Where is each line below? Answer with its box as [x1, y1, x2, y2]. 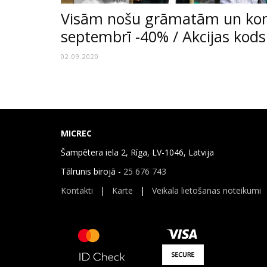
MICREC [61, 128, 92, 139]
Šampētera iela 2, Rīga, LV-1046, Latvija [61, 147, 214, 159]
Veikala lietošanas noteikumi [152, 185, 261, 197]
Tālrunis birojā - [61, 166, 123, 178]
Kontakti [61, 185, 93, 197]
